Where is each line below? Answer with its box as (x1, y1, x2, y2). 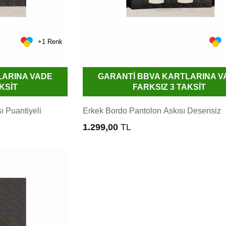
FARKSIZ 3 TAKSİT (133, 82, 206, 91)
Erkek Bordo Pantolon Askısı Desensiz (83, 106, 221, 115)
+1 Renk (38, 38, 63, 46)
